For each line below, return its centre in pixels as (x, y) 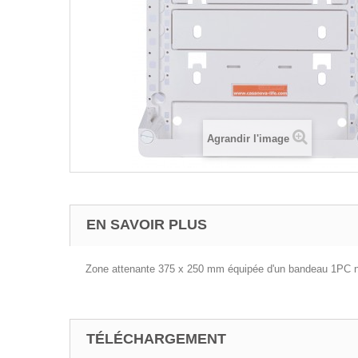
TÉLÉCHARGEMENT (156, 339)
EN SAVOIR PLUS (147, 225)
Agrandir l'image (248, 139)
